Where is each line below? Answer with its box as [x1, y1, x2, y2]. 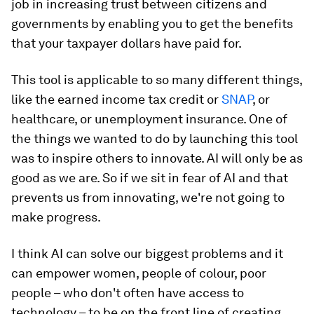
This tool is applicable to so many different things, [11, 72, 302, 88]
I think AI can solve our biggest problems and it [11, 246, 283, 261]
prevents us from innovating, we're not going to [11, 190, 285, 205]
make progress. [11, 210, 101, 225]
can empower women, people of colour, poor [11, 266, 266, 281]
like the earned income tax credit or [11, 92, 221, 107]
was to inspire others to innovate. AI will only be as [11, 151, 303, 166]
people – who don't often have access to [11, 285, 244, 301]
